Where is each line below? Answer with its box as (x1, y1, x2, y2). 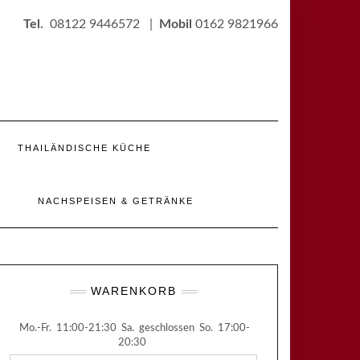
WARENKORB (90, 284, 177, 298)
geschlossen (139, 323, 194, 334)
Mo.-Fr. (19, 323, 51, 334)
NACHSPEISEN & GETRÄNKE (38, 196, 194, 207)
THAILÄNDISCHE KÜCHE (18, 143, 151, 153)
